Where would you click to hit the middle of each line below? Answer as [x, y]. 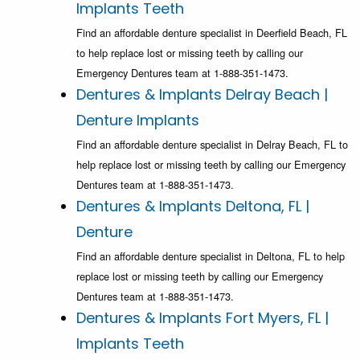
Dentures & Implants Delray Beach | [202, 95]
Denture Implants [138, 121]
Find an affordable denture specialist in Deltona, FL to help [211, 256]
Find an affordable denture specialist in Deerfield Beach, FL [212, 33]
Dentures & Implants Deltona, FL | [193, 207]
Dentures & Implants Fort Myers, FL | [202, 318]
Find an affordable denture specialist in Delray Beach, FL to [212, 145]
